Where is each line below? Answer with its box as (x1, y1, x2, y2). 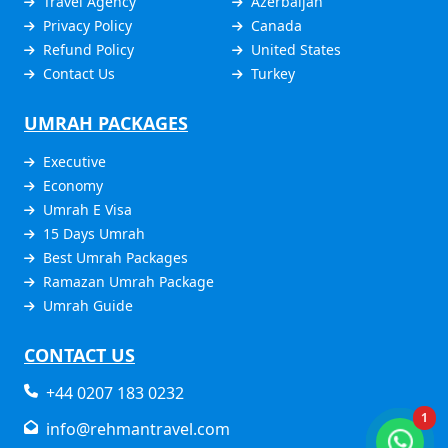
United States (250, 40, 341, 60)
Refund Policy (43, 40, 134, 60)
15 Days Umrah (43, 224, 145, 244)
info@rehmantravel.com (38, 418, 230, 441)
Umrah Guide (43, 296, 133, 316)
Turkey (250, 64, 295, 84)
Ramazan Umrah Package (43, 272, 214, 292)
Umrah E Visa (43, 200, 132, 220)
